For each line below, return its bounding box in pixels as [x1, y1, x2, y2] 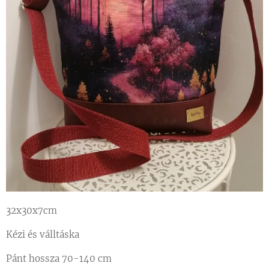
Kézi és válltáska [6, 228, 79, 240]
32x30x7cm [6, 204, 57, 216]
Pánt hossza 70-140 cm [6, 252, 112, 264]
